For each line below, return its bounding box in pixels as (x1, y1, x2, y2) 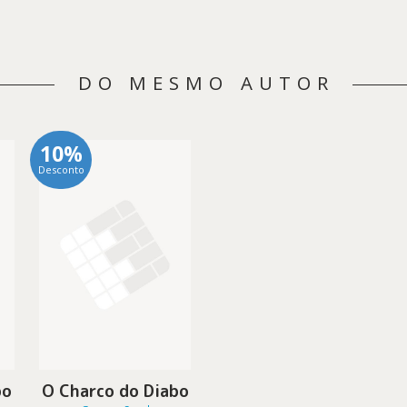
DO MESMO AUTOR (77, 69, 335, 95)
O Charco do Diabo (41, 379, 189, 402)
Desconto (37, 162, 84, 176)
